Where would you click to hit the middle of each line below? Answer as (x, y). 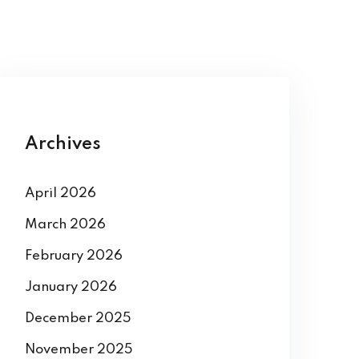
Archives (63, 192)
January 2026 (71, 335)
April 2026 (61, 242)
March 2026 (65, 273)
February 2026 (74, 304)
